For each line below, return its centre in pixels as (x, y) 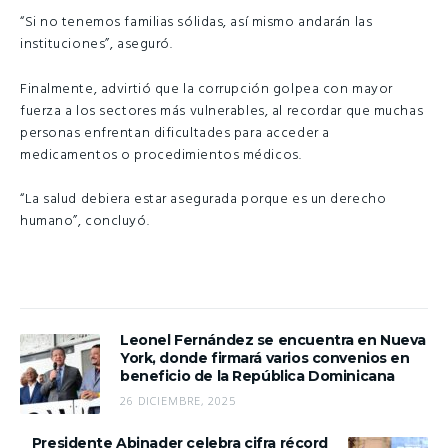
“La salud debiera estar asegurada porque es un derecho (203, 200)
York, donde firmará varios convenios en (265, 357)
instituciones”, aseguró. (96, 45)
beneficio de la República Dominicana (257, 375)
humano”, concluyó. (85, 222)
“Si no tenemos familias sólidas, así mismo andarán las (196, 23)
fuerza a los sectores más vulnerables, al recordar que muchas (222, 111)
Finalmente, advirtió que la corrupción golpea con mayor (206, 89)
